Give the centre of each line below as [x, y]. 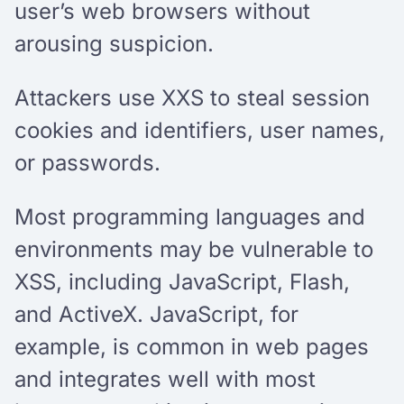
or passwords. [87, 162]
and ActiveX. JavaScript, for [156, 314]
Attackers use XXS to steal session [192, 97]
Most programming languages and [190, 216]
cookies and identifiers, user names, [200, 130]
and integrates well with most [165, 379]
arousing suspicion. [117, 43]
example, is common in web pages [192, 346]
